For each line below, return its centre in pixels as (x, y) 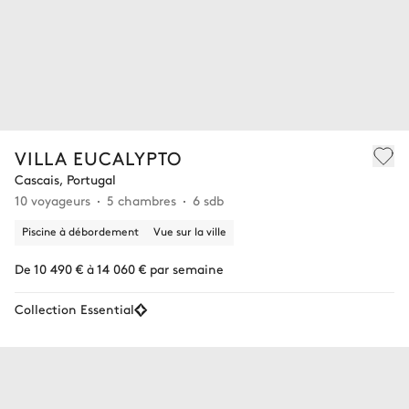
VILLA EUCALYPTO (98, 157)
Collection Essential (74, 308)
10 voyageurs (52, 199)
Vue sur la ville (190, 231)
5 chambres (142, 199)
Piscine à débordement (80, 231)
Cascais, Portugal (65, 178)
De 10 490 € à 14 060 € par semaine (119, 268)
